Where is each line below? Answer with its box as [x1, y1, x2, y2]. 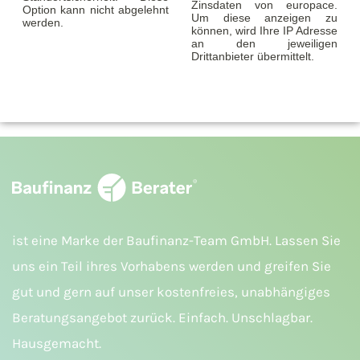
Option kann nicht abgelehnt [22, 3, 169, 17]
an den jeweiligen [191, 37, 337, 51]
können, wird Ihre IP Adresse [191, 24, 337, 38]
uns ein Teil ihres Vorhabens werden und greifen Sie [12, 258, 331, 275]
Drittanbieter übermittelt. [191, 50, 314, 63]
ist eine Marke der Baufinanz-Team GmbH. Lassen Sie [12, 232, 341, 249]
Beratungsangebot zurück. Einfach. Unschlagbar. [12, 309, 313, 326]
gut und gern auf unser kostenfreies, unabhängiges [12, 284, 330, 301]
